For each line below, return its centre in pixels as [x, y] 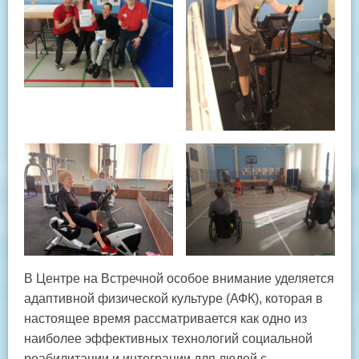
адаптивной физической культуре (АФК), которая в [173, 298]
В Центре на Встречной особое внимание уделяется [179, 278]
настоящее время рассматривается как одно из [165, 318]
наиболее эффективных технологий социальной [168, 338]
